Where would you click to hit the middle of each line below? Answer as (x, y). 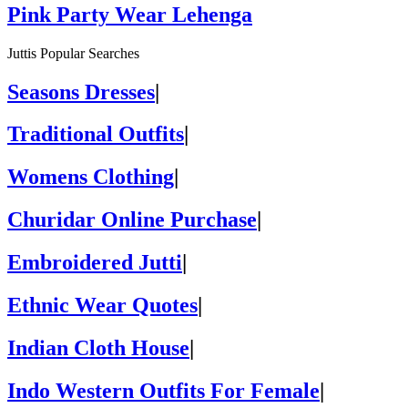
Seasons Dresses (81, 92)
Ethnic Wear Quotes (102, 306)
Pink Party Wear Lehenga (130, 14)
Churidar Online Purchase (132, 220)
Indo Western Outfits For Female (163, 390)
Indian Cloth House (98, 347)
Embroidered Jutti (95, 263)
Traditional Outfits (96, 134)
